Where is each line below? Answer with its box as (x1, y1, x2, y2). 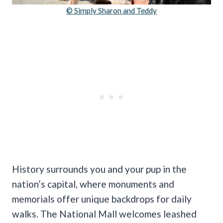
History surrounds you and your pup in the (12, 163, 187, 175)
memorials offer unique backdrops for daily (12, 193, 192, 205)
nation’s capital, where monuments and (12, 178, 174, 190)
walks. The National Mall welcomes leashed (12, 208, 197, 220)
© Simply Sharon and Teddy (66, 5, 157, 15)
